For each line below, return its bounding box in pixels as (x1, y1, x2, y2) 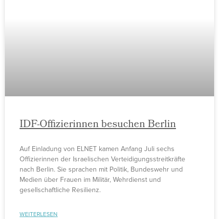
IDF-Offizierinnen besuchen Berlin (20, 116, 176, 133)
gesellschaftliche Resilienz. (20, 186, 101, 194)
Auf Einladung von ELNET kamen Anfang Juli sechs (20, 145, 175, 153)
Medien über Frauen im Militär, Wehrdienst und (20, 175, 161, 184)
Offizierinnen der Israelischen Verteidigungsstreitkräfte (20, 155, 185, 163)
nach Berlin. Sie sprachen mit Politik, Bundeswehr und (20, 165, 183, 174)
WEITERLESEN (20, 211, 58, 218)
